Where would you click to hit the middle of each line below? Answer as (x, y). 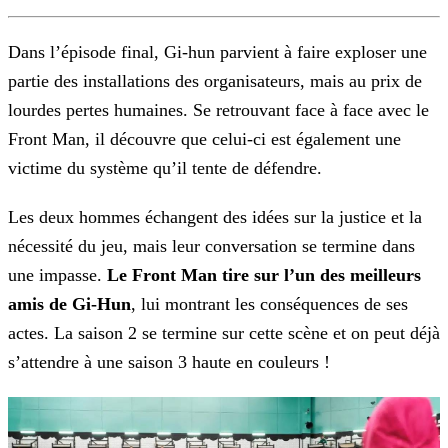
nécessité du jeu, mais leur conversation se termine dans (211, 246)
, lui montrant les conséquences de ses (269, 304)
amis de (37, 304)
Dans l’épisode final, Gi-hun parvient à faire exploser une (217, 52)
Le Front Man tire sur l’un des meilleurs (264, 275)
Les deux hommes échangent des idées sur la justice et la (215, 217)
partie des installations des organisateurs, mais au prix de (215, 81)
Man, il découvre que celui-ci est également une (224, 139)
